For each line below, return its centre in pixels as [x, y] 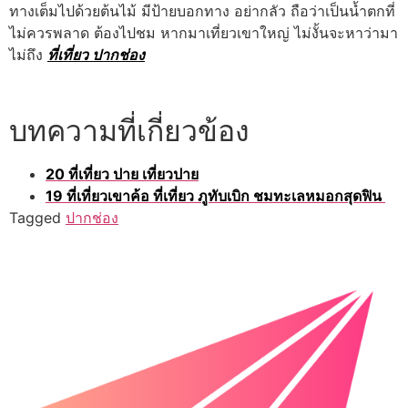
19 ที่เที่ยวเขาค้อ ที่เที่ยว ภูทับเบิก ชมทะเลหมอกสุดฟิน [215, 195]
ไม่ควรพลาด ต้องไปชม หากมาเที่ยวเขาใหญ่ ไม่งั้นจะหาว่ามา [204, 32]
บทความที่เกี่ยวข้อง [129, 130]
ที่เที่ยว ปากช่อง [96, 54]
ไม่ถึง [28, 54]
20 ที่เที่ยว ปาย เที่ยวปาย [122, 173]
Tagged [37, 217]
